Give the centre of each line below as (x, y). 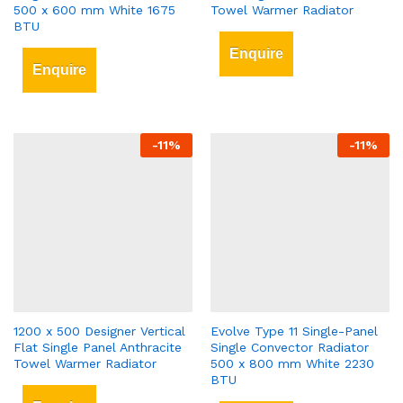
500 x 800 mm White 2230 (292, 364)
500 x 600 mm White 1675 (94, 10)
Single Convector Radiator (290, 348)
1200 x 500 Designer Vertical (99, 331)
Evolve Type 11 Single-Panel (294, 331)
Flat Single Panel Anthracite (98, 348)
